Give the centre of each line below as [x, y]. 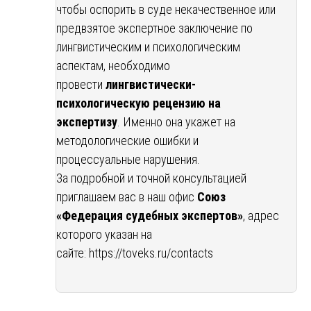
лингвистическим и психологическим [148, 47]
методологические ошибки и [127, 140]
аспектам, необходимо [113, 65]
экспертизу [87, 121]
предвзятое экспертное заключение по [154, 28]
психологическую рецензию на [138, 103]
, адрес [261, 215]
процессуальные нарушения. [128, 159]
